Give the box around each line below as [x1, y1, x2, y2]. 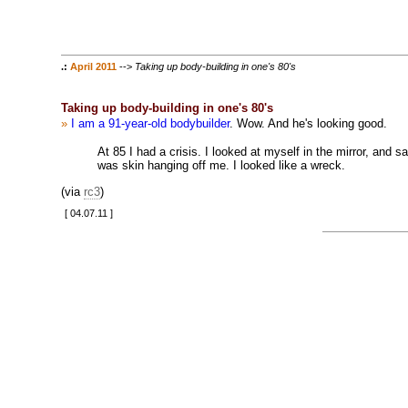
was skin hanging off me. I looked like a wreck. [97, 158, 346, 172]
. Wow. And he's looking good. [229, 117, 388, 131]
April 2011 [70, 60, 117, 72]
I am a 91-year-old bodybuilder [71, 117, 230, 131]
